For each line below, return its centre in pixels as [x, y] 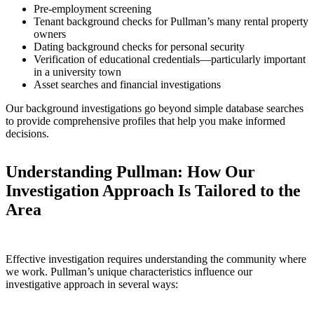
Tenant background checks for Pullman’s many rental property [171, 21]
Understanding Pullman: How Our [130, 171]
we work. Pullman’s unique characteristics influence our [129, 271]
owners [50, 34]
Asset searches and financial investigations [127, 84]
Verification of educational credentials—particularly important [170, 59]
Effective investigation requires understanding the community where [156, 259]
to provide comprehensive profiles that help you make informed [145, 121]
